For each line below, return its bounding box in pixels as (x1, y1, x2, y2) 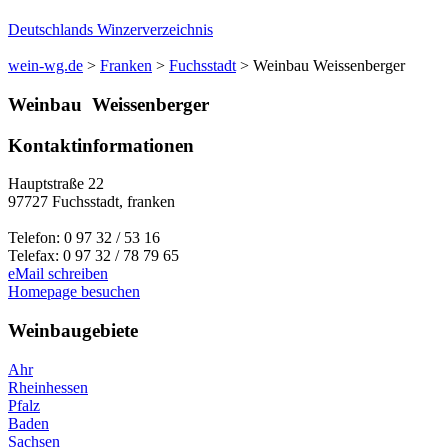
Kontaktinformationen (8, 134, 194, 156)
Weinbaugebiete (8, 319, 138, 341)
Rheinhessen (8, 378, 88, 396)
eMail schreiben (8, 265, 108, 283)
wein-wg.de (8, 57, 83, 75)
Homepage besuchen (8, 283, 140, 301)
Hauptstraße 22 (8, 175, 104, 193)
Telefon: (8, 229, 64, 247)
